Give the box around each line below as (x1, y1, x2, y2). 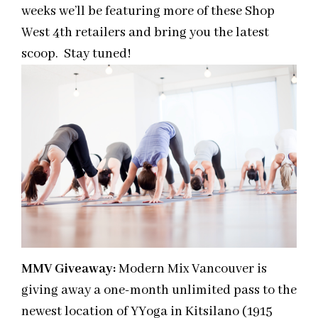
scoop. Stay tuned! (21, 45, 131, 62)
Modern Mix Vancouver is (119, 260, 267, 278)
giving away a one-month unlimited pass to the (21, 281, 297, 299)
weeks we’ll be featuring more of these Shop (21, 2, 275, 20)
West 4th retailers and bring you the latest (21, 23, 269, 41)
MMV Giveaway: (21, 260, 119, 278)
